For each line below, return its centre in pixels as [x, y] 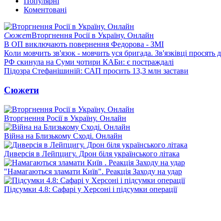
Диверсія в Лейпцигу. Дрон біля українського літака [92, 153]
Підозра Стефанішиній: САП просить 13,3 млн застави [96, 71]
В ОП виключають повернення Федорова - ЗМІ [84, 44]
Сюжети [21, 90]
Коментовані [45, 10]
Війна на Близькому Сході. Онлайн [63, 136]
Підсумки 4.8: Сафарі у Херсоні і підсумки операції [91, 189]
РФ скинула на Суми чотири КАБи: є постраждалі [89, 62]
